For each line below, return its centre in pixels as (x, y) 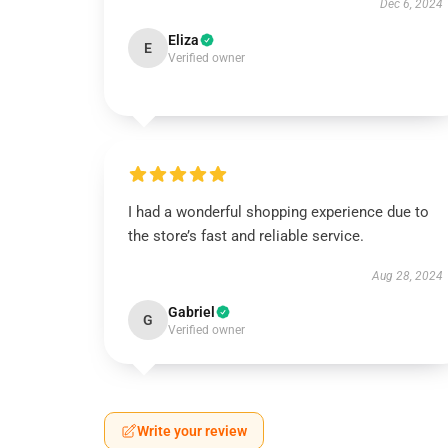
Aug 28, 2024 (407, 276)
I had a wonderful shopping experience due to (278, 212)
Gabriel (191, 312)
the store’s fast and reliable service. (246, 236)
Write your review (192, 431)
